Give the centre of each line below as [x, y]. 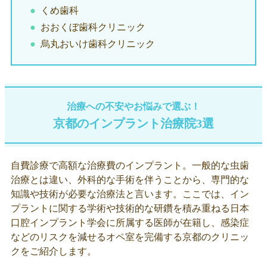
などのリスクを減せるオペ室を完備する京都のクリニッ [130, 237]
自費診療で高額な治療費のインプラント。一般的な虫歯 [130, 165]
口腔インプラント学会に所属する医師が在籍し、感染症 [130, 223]
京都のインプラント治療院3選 [133, 123]
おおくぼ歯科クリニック [93, 27]
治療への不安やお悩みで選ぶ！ [133, 106]
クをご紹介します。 [54, 251]
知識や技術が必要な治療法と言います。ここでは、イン [130, 194]
